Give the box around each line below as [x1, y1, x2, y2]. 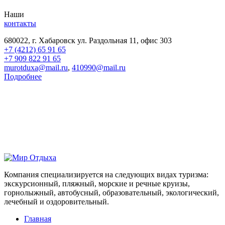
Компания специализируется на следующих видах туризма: [4, 170, 208, 179]
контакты [4, 19, 36, 28]
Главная [24, 214, 51, 223]
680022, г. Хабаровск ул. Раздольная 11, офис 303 [4, 36, 172, 45]
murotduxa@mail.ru [4, 63, 68, 72]
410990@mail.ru [72, 63, 126, 72]
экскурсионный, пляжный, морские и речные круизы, [4, 179, 190, 188]
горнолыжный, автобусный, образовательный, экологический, [4, 188, 219, 197]
